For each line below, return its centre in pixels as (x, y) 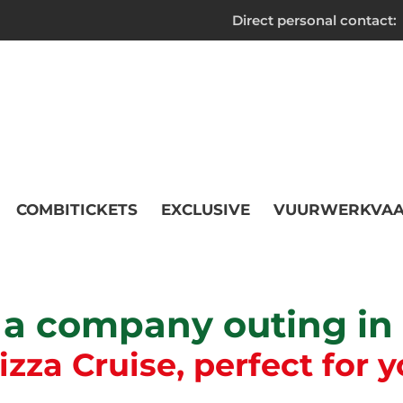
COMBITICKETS (77, 209)
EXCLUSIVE (206, 209)
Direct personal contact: (314, 20)
